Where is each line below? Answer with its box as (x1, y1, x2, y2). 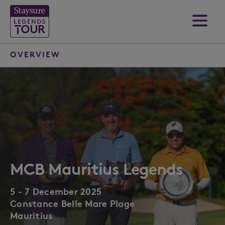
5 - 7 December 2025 (10, 185, 102, 197)
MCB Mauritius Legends (10, 159, 183, 179)
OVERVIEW (10, 49, 60, 59)
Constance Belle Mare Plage (10, 197, 135, 209)
